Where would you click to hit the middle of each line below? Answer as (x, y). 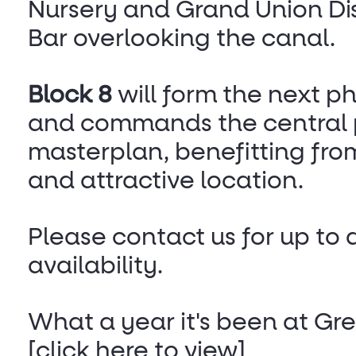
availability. (95, 267)
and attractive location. (166, 182)
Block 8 (70, 97)
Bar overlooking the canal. (182, 40)
